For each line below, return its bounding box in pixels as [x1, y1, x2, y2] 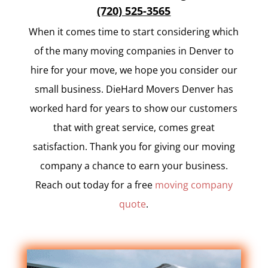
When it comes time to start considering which [29, 25, 239, 38]
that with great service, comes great [53, 121, 215, 134]
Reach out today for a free [35, 178, 155, 191]
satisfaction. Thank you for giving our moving [32, 140, 235, 153]
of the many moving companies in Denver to [33, 44, 234, 57]
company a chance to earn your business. [39, 159, 228, 172]
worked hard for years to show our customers [30, 102, 238, 115]
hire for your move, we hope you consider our [30, 63, 237, 77]
